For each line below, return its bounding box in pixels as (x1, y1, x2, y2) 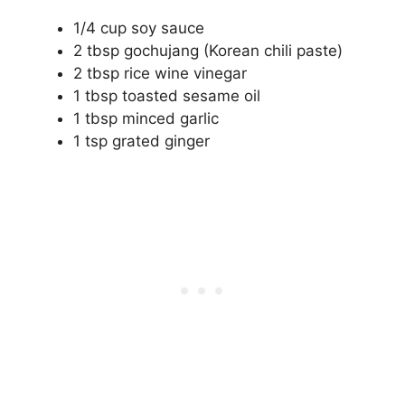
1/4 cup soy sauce (73, 18, 204, 37)
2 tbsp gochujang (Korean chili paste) (73, 41, 343, 60)
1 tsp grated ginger (73, 131, 210, 150)
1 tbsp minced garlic (73, 108, 219, 127)
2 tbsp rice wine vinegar (73, 63, 247, 82)
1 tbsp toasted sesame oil (73, 86, 260, 105)
